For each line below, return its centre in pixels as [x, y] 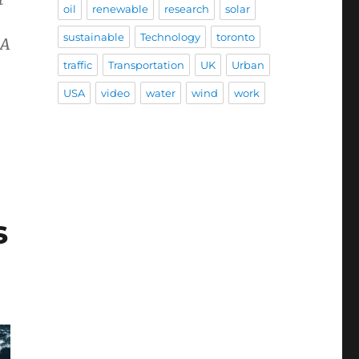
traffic [77, 65]
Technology [170, 37]
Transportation [146, 65]
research [186, 9]
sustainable [93, 37]
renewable [120, 9]
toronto [235, 37]
